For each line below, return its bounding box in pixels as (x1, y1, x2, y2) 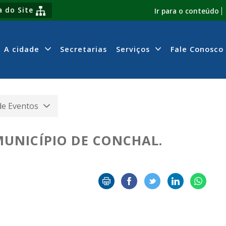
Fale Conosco (170, 43, 223, 54)
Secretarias (60, 43, 107, 54)
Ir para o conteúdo (154, 6, 219, 16)
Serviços (116, 43, 153, 54)
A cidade (4, 43, 42, 54)
